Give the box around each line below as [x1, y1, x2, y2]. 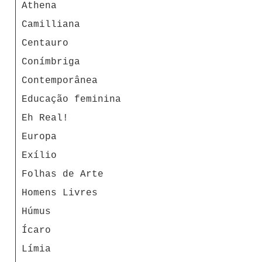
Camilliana [22, 19, 80, 30]
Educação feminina [22, 94, 121, 105]
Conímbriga [22, 56, 80, 67]
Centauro [22, 37, 68, 49]
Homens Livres [22, 187, 98, 198]
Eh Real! [22, 112, 68, 123]
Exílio [22, 150, 57, 161]
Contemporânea [22, 75, 98, 86]
